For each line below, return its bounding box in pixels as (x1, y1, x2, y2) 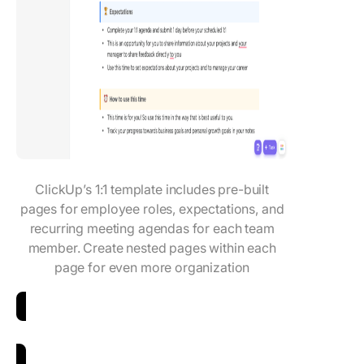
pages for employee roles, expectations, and (19, 200, 284, 217)
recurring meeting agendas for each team (29, 219, 275, 236)
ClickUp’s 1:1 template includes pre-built (35, 180, 270, 197)
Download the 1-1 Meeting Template (16, 330, 236, 347)
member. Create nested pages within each (28, 239, 276, 256)
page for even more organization (54, 258, 250, 275)
